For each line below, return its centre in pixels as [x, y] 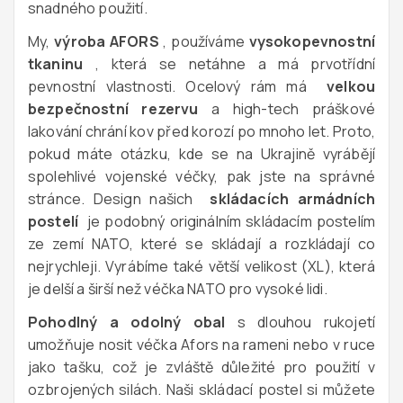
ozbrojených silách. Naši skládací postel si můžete [201, 389]
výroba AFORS [107, 41]
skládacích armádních [292, 198]
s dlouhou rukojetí [300, 322]
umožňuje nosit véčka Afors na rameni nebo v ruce [201, 344]
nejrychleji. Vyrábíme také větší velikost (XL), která [201, 266]
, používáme [204, 41]
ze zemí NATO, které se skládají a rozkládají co [201, 243]
